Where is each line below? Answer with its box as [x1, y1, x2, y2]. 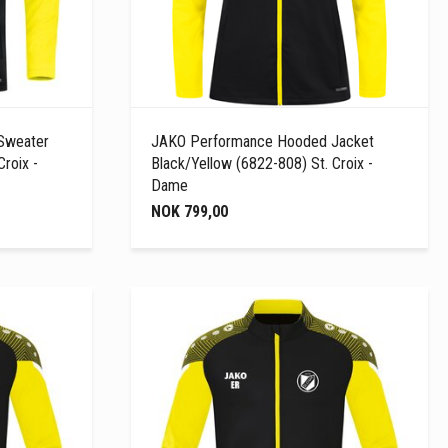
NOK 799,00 [151, 201, 229, 221]
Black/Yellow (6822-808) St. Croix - [151, 153, 374, 173]
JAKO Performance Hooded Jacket [151, 131, 375, 151]
